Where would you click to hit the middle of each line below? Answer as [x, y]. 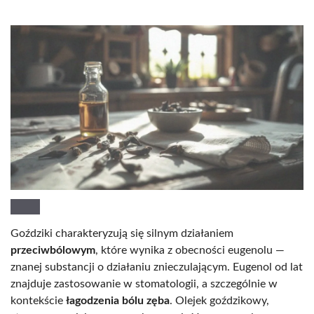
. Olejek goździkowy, [219, 300]
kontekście [38, 300]
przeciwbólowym [53, 250]
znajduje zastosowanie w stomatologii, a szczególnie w [144, 284]
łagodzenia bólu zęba [118, 300]
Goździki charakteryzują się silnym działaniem [122, 233]
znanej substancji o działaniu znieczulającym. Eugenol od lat [157, 267]
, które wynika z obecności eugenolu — [190, 250]
